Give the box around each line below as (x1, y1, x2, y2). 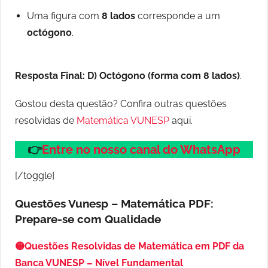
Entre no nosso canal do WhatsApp (42, 142, 240, 157)
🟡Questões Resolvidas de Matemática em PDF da (15, 240, 244, 252)
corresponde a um (135, 10, 220, 22)
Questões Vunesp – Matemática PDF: (15, 197, 214, 211)
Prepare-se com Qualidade (15, 212, 161, 226)
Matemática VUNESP (77, 115, 169, 127)
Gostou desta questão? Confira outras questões (15, 98, 227, 110)
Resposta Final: (15, 70, 85, 82)
